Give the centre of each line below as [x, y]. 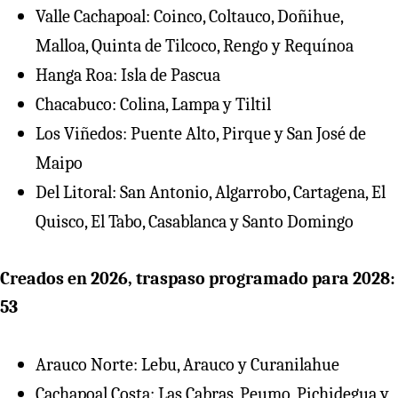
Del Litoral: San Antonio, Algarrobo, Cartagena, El [211, 192]
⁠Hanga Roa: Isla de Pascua [128, 75]
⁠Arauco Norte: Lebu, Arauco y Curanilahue [187, 364]
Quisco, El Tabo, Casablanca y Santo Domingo [195, 221]
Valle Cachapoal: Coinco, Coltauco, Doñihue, [189, 16]
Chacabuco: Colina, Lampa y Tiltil [153, 104]
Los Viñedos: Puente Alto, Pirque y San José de [201, 133]
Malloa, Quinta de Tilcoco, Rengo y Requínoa [195, 45]
